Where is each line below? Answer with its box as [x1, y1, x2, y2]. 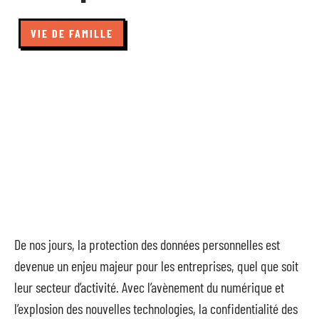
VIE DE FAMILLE [31, 26, 113, 40]
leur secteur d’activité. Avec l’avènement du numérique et [14, 278, 284, 296]
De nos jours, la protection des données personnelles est [14, 236, 280, 253]
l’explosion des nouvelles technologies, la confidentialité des [14, 300, 298, 317]
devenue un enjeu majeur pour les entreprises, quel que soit [14, 257, 298, 274]
